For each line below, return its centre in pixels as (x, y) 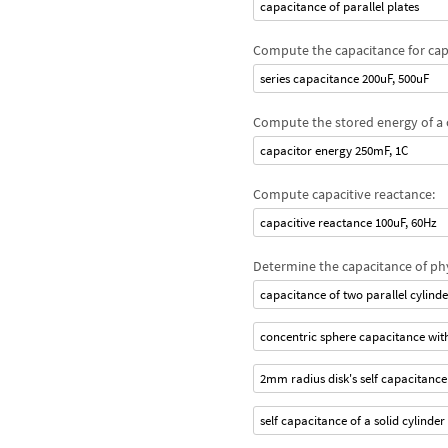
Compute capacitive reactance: (343, 194)
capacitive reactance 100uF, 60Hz (348, 222)
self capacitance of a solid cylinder (352, 420)
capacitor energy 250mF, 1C (333, 150)
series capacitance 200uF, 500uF (344, 78)
